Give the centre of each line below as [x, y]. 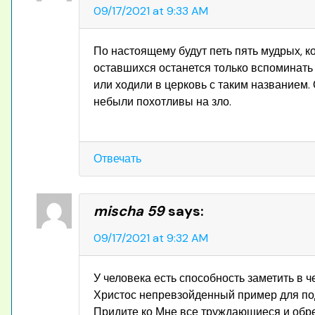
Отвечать [117, 158]
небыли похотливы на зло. [162, 101]
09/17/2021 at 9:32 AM [151, 238]
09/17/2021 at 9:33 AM [151, 11]
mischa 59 [129, 211]
